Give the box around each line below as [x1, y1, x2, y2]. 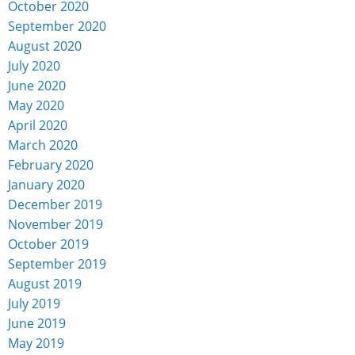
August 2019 [8, 275, 82, 293]
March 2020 [8, 136, 78, 155]
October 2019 [8, 235, 89, 254]
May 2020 [8, 97, 64, 115]
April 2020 [8, 116, 67, 135]
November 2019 [8, 216, 103, 234]
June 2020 [8, 77, 66, 95]
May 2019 [8, 334, 64, 353]
